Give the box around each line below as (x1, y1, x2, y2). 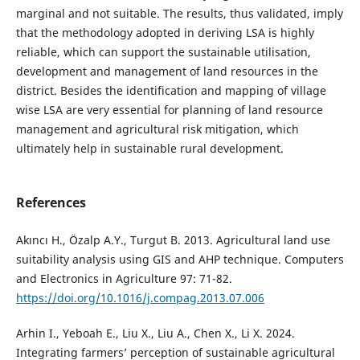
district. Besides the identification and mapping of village (15, 82, 326, 98)
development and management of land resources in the (15, 63, 318, 79)
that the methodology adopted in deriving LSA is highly (15, 24, 314, 40)
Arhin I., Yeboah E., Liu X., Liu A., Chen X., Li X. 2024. (15, 325, 295, 342)
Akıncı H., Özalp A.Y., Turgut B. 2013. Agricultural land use (15, 232, 330, 248)
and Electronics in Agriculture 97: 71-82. (15, 271, 232, 287)
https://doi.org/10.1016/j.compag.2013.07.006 (15, 290, 264, 306)
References (15, 194, 86, 212)
